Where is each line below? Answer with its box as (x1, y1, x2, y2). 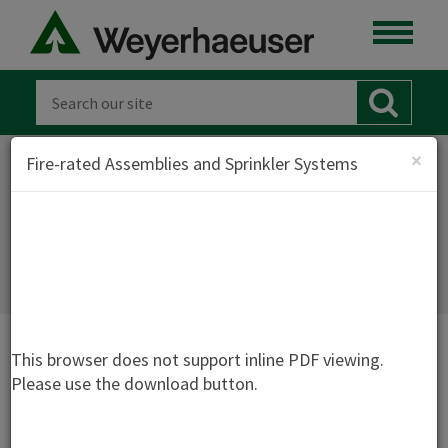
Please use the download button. (11, 371, 258, 395)
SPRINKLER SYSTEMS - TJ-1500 (59, 230, 404, 265)
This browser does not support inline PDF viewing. (11, 347, 384, 371)
